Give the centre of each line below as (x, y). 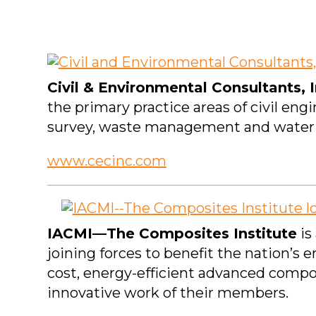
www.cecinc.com (107, 161)
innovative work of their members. (168, 293)
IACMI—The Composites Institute (172, 234)
